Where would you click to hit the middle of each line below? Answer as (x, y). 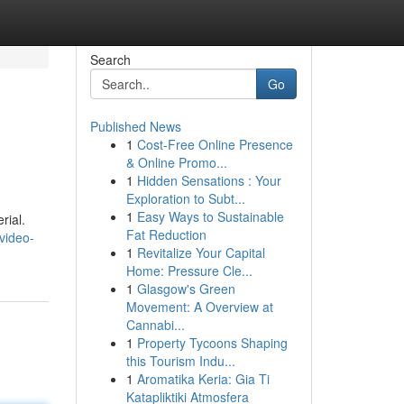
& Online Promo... (176, 162)
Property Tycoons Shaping (212, 343)
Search (110, 60)
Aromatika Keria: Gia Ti (203, 379)
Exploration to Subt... (185, 198)
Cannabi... (155, 325)
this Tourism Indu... (180, 361)
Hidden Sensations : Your (209, 180)
